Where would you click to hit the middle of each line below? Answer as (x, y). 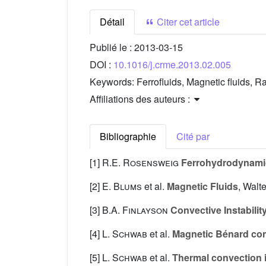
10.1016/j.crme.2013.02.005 (172, 65)
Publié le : (112, 47)
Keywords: (113, 82)
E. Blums (122, 186)
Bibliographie (128, 137)
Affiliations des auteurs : (141, 99)
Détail (112, 22)
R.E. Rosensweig (140, 163)
